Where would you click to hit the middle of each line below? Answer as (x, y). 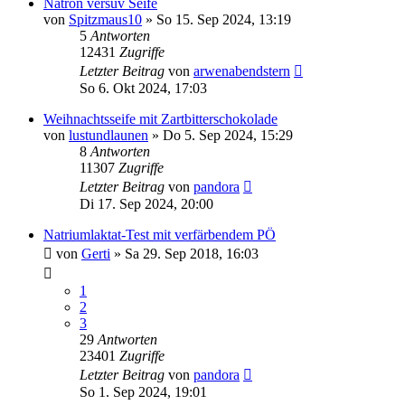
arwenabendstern (242, 71)
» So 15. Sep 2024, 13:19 (217, 19)
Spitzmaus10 (105, 19)
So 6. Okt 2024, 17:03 (143, 88)
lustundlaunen (108, 135)
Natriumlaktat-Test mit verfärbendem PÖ (160, 234)
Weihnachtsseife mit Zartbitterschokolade (160, 118)
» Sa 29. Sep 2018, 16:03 (184, 253)
